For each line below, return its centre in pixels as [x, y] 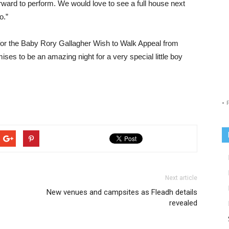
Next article [181, 178]
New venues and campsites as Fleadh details [122, 192]
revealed [183, 203]
